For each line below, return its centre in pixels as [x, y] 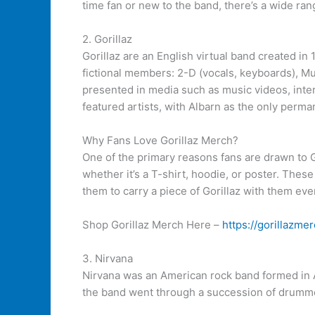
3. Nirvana [108, 258]
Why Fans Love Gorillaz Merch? [160, 140]
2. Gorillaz [107, 39]
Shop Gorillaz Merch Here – [152, 225]
